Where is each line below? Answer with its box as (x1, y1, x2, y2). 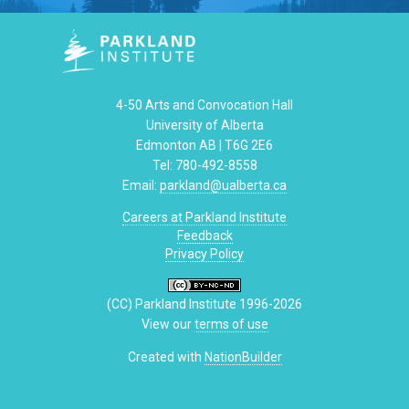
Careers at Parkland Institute (122, 209, 287, 225)
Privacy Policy (165, 246, 244, 261)
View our (141, 316, 194, 331)
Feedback (176, 227, 233, 243)
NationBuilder (204, 349, 282, 364)
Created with (127, 349, 204, 364)
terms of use (194, 316, 268, 331)
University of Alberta (145, 117, 264, 132)
